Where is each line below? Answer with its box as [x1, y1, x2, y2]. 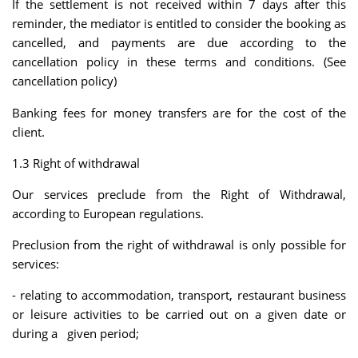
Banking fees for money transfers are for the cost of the [12, 104, 346, 121]
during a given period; [12, 325, 139, 342]
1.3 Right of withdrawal [12, 154, 140, 171]
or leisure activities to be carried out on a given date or [12, 306, 346, 323]
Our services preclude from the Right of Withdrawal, [12, 185, 346, 202]
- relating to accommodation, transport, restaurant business [12, 287, 346, 304]
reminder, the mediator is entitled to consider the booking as [12, 15, 346, 32]
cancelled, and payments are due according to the [12, 34, 346, 51]
